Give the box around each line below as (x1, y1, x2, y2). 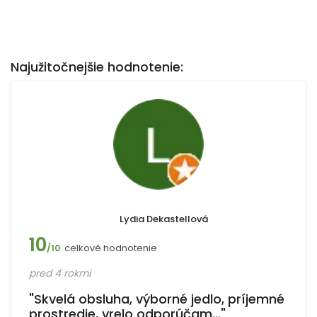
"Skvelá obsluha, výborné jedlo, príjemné (29, 290, 284, 308)
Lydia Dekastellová (120, 212, 208, 226)
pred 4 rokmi (29, 266, 91, 280)
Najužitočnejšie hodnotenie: (11, 59, 183, 76)
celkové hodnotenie (64, 241, 157, 255)
